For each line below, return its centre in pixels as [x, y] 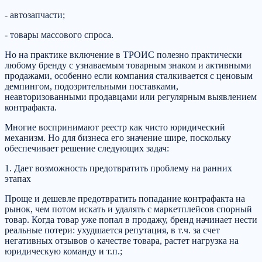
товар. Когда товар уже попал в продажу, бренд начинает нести [131, 220]
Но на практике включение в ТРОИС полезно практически [123, 55]
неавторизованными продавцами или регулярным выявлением [131, 97]
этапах [18, 179]
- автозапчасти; [35, 15]
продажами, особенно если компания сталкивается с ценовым [129, 76]
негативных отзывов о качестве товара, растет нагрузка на [122, 241]
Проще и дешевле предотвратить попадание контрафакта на [125, 199]
